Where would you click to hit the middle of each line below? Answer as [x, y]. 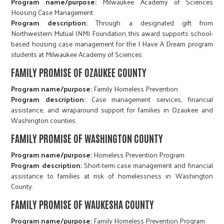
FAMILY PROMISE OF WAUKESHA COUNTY [83, 204]
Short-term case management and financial [147, 165]
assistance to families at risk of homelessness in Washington [112, 176]
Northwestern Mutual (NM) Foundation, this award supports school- [112, 33]
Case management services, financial [149, 99]
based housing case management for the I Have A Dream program [112, 44]
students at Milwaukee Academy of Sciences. [77, 54]
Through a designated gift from [150, 23]
